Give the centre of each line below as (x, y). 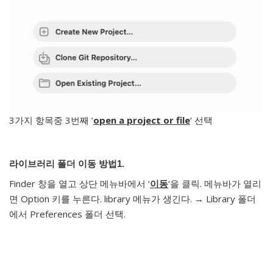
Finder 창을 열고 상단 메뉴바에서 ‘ (80, 183)
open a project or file (142, 120)
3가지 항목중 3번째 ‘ (51, 120)
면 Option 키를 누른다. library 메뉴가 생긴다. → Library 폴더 (133, 199)
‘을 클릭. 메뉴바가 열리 (215, 183)
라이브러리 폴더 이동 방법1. (67, 164)
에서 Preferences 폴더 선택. (67, 214)
